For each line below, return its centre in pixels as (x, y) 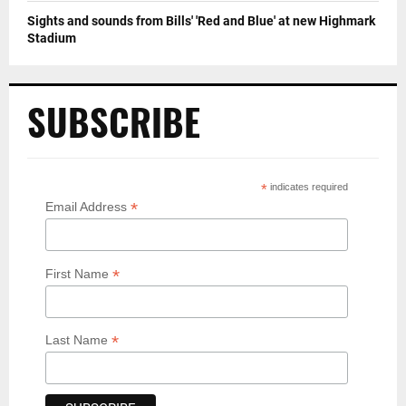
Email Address (88, 207)
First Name (79, 273)
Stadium (52, 39)
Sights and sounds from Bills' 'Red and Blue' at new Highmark (201, 21)
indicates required (308, 187)
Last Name (78, 340)
